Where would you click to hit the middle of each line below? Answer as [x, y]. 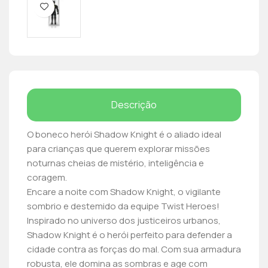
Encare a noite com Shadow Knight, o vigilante [124, 191]
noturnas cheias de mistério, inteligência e [116, 163]
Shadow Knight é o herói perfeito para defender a [130, 234]
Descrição [134, 104]
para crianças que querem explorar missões [119, 148]
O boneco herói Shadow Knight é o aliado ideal [124, 134]
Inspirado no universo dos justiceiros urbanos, [124, 220]
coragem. [47, 177]
